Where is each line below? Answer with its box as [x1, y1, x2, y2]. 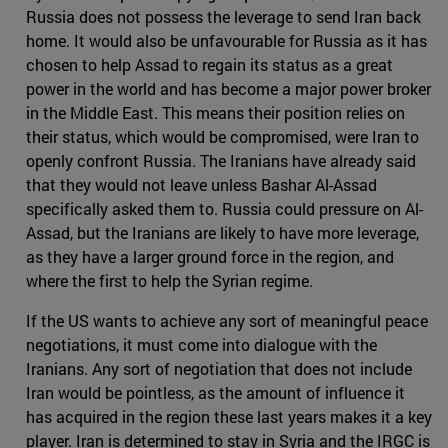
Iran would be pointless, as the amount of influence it [26, 382, 405, 404]
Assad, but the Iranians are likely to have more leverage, [26, 222, 419, 244]
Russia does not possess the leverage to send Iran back [26, 6, 421, 28]
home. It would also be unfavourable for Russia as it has [26, 30, 427, 52]
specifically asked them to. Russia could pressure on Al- [26, 198, 423, 220]
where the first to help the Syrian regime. [26, 270, 313, 292]
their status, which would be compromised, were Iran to [26, 126, 419, 148]
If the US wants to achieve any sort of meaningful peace [26, 310, 428, 332]
